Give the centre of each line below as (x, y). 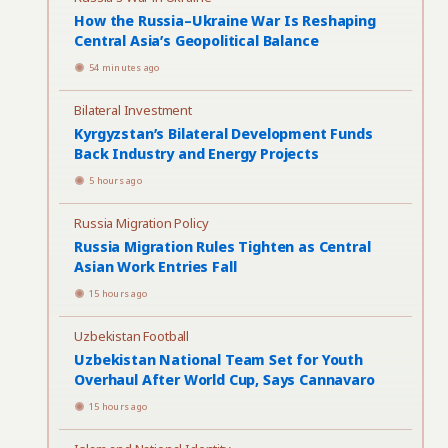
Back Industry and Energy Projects (196, 153)
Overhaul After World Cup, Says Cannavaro (224, 379)
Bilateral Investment (133, 110)
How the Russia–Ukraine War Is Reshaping (225, 20)
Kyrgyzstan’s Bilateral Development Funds (223, 133)
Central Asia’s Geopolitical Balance (196, 40)
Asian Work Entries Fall (155, 266)
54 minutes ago (124, 67)
